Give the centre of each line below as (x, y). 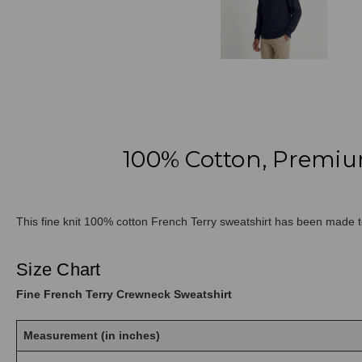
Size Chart (59, 269)
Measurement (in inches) (92, 335)
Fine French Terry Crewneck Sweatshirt (124, 294)
